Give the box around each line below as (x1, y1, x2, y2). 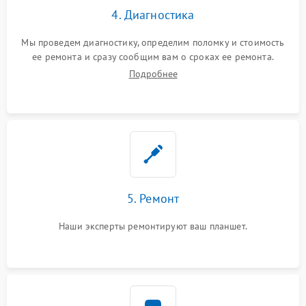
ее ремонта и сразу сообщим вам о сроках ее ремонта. (32, 51, 274, 64)
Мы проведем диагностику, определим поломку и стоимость (21, 36, 285, 49)
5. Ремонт (126, 191, 180, 207)
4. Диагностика (111, 7, 195, 23)
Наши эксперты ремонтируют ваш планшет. (59, 220, 247, 233)
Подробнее (128, 68, 178, 81)
